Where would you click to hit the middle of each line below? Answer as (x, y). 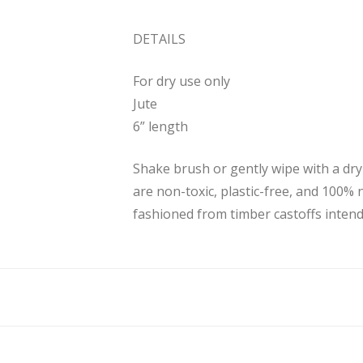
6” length (160, 126)
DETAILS (159, 38)
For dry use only (181, 81)
